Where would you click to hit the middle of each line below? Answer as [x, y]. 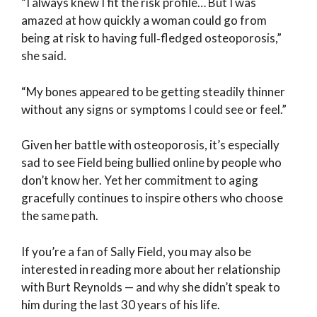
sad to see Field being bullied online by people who [151, 163]
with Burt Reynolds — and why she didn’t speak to [151, 287]
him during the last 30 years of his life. [121, 304]
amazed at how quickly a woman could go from [144, 21]
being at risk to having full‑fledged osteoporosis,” [151, 38]
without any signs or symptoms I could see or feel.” [154, 109]
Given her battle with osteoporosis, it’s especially [150, 145]
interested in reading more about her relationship [151, 269]
